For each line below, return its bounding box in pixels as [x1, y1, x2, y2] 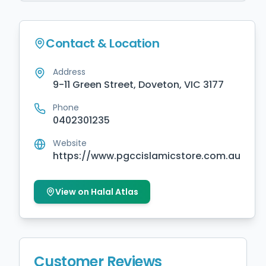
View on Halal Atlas [55, 186, 138, 198]
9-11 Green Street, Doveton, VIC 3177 [53, 78, 224, 91]
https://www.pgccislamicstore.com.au [53, 149, 240, 163]
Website [53, 137, 87, 149]
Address [53, 66, 85, 78]
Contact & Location [46, 35, 159, 52]
